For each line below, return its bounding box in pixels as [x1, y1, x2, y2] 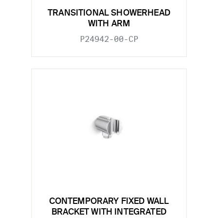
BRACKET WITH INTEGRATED [52, 208, 166, 217]
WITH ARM [88, 19, 130, 28]
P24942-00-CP [80, 34, 138, 44]
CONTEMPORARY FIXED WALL [49, 198, 169, 206]
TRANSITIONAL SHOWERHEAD [48, 9, 170, 18]
